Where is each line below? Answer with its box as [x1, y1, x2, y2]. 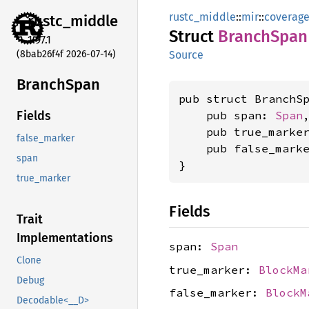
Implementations [17, 230, 113, 246]
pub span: [179, 108, 275, 122]
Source [169, 48, 203, 61]
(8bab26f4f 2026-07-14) [17, 48, 116, 60]
